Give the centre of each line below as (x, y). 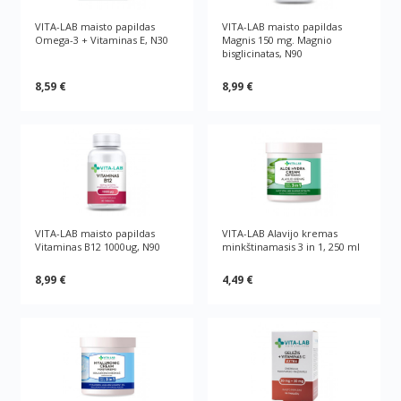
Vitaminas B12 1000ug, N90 (98, 247)
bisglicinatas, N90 (262, 53)
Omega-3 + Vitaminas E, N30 (102, 40)
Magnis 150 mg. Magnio (277, 40)
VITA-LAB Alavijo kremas (280, 233)
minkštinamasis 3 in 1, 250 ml (291, 247)
